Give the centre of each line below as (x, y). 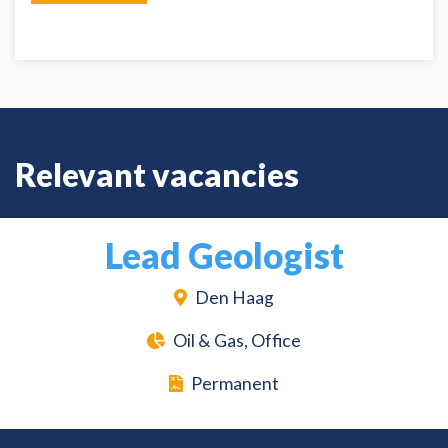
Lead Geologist (224, 255)
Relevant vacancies (157, 175)
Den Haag (235, 298)
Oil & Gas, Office (237, 341)
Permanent (234, 384)
